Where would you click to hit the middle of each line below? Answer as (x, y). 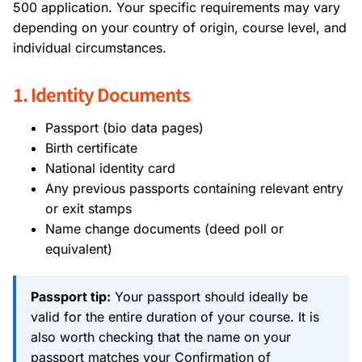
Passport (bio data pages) (124, 127)
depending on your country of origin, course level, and (180, 27)
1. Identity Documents (101, 93)
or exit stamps (88, 208)
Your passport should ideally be (209, 296)
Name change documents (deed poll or (164, 228)
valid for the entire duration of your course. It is (175, 316)
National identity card (110, 168)
